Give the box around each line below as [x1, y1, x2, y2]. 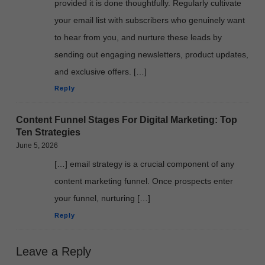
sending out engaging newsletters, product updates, [54, 50, 248, 60]
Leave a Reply [16, 244, 91, 258]
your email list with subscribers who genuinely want [54, 15, 245, 25]
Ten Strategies [16, 127, 80, 138]
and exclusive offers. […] [54, 67, 147, 77]
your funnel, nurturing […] [54, 193, 150, 203]
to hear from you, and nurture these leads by [54, 33, 222, 43]
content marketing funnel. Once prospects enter [54, 176, 233, 186]
